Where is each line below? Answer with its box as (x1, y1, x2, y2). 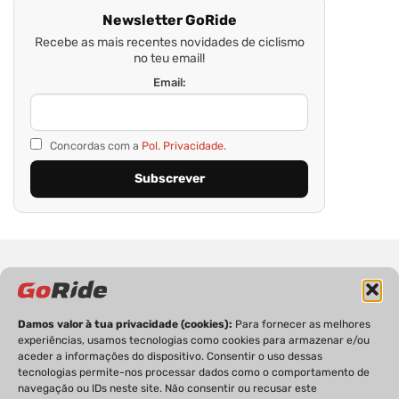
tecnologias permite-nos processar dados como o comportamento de (18, 366, 370, 379)
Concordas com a (47, 138, 142, 152)
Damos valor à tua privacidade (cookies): (18, 318, 235, 330)
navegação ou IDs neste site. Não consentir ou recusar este (18, 382, 317, 395)
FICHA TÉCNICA (126, 340, 224, 356)
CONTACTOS (235, 363, 313, 379)
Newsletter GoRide (102, 11, 237, 28)
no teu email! (134, 50, 205, 66)
